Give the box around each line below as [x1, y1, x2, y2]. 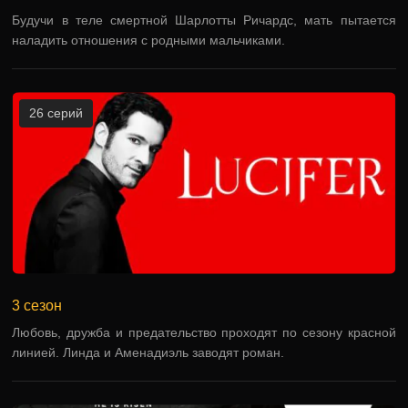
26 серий [29, 106, 84, 120]
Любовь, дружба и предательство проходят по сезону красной [12, 325, 396, 340]
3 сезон [12, 298, 63, 313]
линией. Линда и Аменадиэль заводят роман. [12, 345, 285, 360]
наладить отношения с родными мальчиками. [12, 33, 286, 47]
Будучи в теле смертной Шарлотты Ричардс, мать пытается [12, 13, 396, 27]
